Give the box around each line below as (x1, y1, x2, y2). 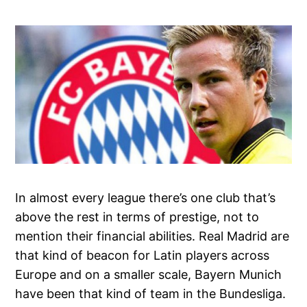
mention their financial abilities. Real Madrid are (15, 228, 290, 243)
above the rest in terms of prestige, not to (15, 209, 260, 224)
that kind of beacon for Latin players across (15, 247, 270, 262)
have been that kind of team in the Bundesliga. (15, 286, 286, 301)
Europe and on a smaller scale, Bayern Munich (15, 267, 282, 282)
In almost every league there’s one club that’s (15, 190, 276, 205)
